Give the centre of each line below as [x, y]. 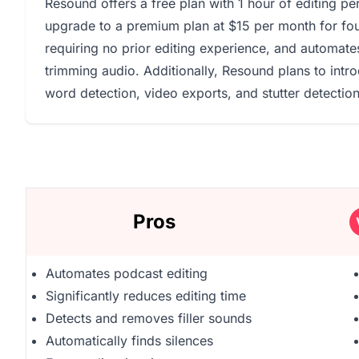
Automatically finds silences [129, 341]
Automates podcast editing [127, 273]
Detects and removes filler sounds [149, 318]
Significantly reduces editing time [146, 296]
